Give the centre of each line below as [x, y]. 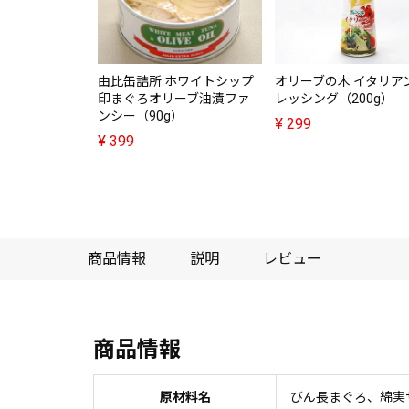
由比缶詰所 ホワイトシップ [176, 81]
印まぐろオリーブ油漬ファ [174, 98]
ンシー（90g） [141, 115]
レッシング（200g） [334, 98]
